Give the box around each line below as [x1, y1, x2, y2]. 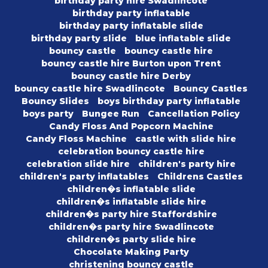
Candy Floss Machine [26, 133, 127, 145]
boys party [22, 108, 74, 120]
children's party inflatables [19, 171, 149, 182]
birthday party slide [31, 33, 127, 44]
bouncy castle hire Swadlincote [14, 83, 165, 95]
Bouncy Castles [173, 83, 248, 95]
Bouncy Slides [22, 96, 89, 107]
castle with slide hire [135, 133, 236, 145]
